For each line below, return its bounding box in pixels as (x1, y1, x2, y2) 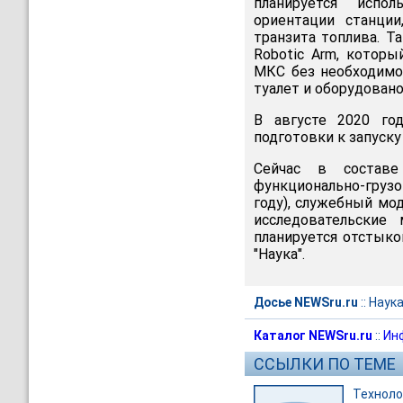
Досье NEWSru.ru (254, 295, 358, 309)
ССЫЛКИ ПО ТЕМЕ (254, 354, 396, 373)
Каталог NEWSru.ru (254, 328, 372, 343)
